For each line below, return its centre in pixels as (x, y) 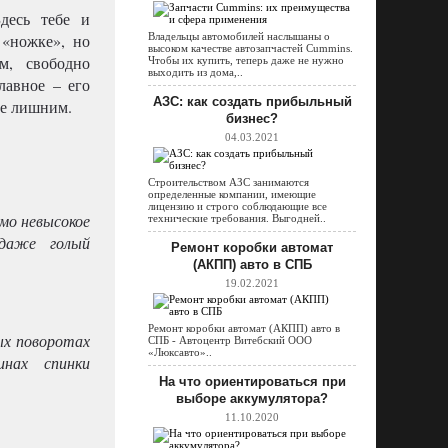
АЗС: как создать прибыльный (252, 102)
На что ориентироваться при (252, 382)
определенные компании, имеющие (232, 194)
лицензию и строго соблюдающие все (237, 206)
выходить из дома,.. (195, 72)
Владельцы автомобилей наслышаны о (239, 36)
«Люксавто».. (180, 352)
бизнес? (252, 119)
